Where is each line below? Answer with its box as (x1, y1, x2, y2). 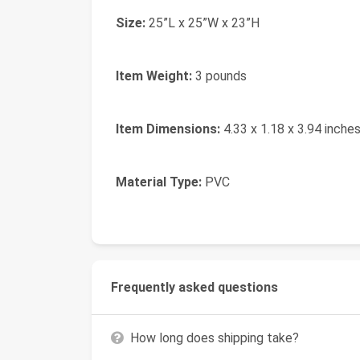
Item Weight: (116, 68, 192, 84)
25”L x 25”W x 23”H (145, 15, 260, 31)
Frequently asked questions (111, 280, 278, 295)
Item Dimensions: (116, 121, 220, 137)
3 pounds (192, 68, 247, 84)
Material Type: (116, 174, 202, 190)
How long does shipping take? (130, 329, 299, 346)
